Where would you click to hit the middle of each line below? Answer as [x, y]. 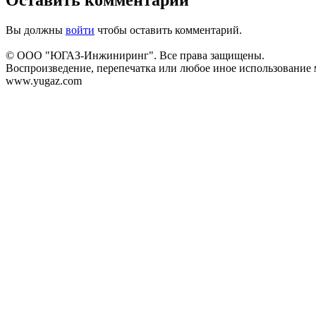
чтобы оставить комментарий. [168, 30]
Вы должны [36, 30]
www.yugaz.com [44, 80]
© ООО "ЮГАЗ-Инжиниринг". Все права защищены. [135, 55]
